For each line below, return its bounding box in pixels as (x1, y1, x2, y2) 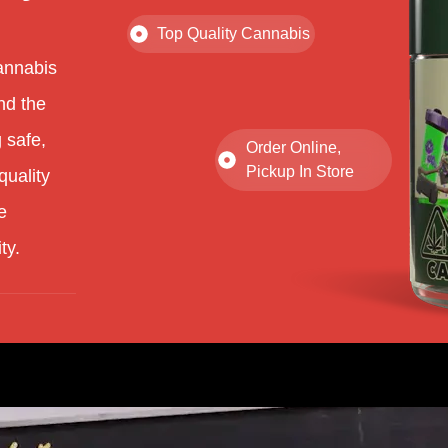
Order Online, (245, 139, 341, 157)
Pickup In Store (245, 163, 354, 181)
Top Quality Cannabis (157, 25, 311, 43)
